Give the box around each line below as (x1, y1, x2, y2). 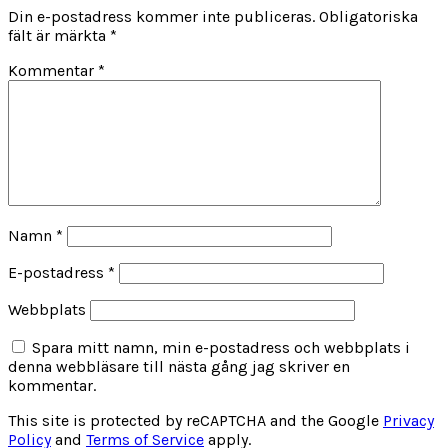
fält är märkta (8, 26, 110, 46)
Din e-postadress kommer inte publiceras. (8, 7, 315, 27)
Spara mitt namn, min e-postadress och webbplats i (32, 338, 410, 358)
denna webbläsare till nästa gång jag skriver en (8, 357, 350, 377)
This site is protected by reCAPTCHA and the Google (8, 411, 383, 431)
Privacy (383, 411, 434, 431)
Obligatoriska (319, 7, 418, 27)
